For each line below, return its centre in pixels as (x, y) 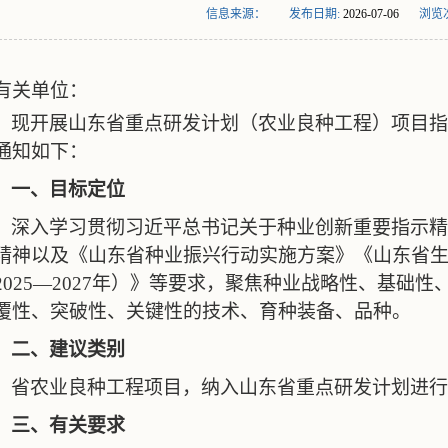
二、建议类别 (68, 349)
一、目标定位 (68, 189)
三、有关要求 (68, 425)
